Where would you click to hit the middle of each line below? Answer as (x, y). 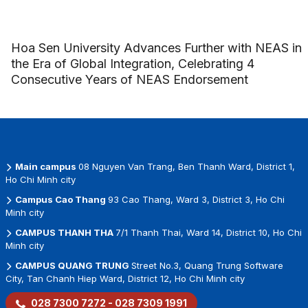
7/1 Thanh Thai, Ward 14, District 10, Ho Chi (208, 233)
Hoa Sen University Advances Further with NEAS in (156, 48)
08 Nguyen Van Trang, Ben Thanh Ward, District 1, (186, 167)
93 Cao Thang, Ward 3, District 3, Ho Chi (196, 200)
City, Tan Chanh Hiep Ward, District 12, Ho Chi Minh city (125, 279)
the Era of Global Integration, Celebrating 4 (132, 64)
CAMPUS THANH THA (64, 233)
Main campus (45, 167)
